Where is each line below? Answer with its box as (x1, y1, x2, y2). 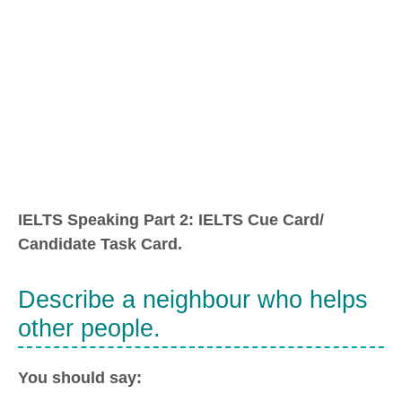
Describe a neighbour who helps (18, 285, 368, 313)
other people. (18, 314, 161, 342)
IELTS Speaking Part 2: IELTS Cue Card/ (18, 211, 324, 230)
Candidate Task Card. (18, 235, 182, 254)
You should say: (18, 369, 142, 388)
